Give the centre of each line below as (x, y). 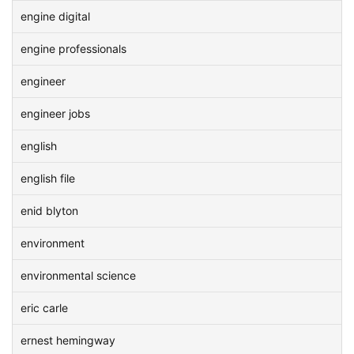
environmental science (78, 275)
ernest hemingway (68, 340)
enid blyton (49, 211)
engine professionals (73, 49)
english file (48, 178)
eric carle (44, 308)
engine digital (55, 16)
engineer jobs (55, 113)
